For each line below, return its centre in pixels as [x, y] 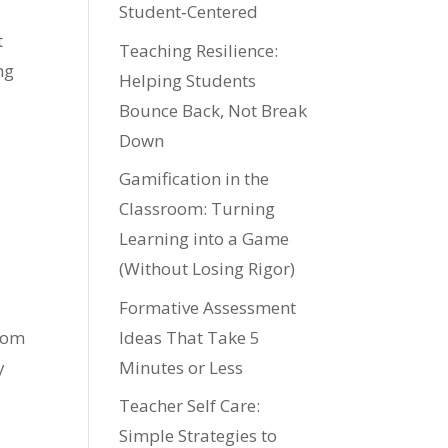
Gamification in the [194, 178]
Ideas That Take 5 [190, 337]
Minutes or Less [181, 367]
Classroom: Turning [197, 208]
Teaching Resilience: [199, 50]
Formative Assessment [208, 307]
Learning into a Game [204, 238]
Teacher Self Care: [190, 405]
